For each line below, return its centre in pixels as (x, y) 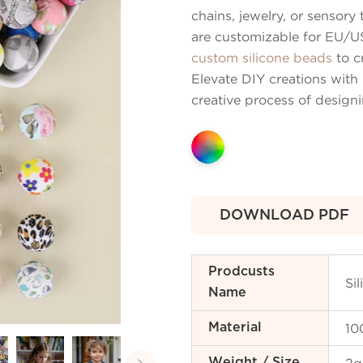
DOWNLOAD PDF (285, 215)
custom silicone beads (262, 58)
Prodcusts (242, 272)
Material (235, 328)
